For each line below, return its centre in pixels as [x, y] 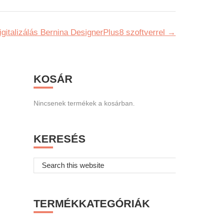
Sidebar [57, 86]
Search [44, 163]
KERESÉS [59, 139]
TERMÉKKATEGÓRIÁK [91, 203]
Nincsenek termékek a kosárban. [84, 103]
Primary [58, 70]
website [45, 186]
